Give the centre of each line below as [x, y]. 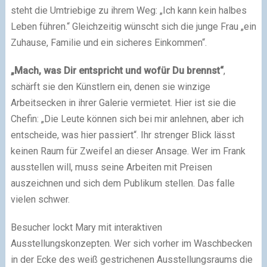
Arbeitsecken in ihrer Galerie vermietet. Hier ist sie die [123, 103]
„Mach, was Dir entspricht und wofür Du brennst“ [117, 70]
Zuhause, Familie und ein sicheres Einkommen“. [108, 42]
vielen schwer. [40, 199]
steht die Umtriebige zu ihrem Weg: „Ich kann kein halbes [128, 10]
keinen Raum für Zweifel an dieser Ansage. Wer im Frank [128, 151]
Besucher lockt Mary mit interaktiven [86, 227]
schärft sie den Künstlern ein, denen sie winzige [110, 86]
